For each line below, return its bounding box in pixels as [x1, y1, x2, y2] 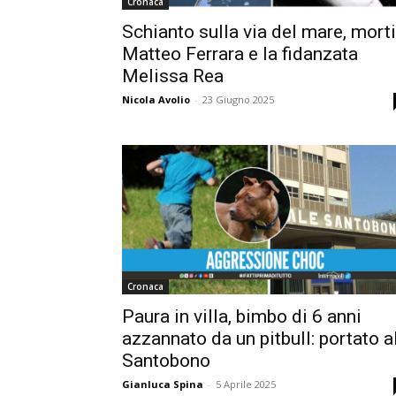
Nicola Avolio [122, 92, 190, 106]
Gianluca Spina [122, 377, 203, 392]
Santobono [122, 350, 210, 372]
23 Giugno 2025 [202, 92, 274, 106]
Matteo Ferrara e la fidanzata [122, 42, 358, 65]
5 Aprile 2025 [216, 377, 276, 392]
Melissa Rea [122, 65, 224, 87]
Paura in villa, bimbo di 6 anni [122, 306, 362, 328]
